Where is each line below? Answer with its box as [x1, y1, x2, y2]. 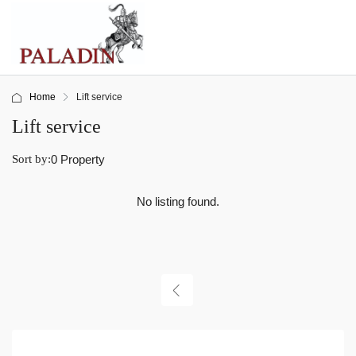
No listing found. [137, 195, 219, 209]
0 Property [51, 153, 105, 167]
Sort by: [12, 153, 51, 166]
